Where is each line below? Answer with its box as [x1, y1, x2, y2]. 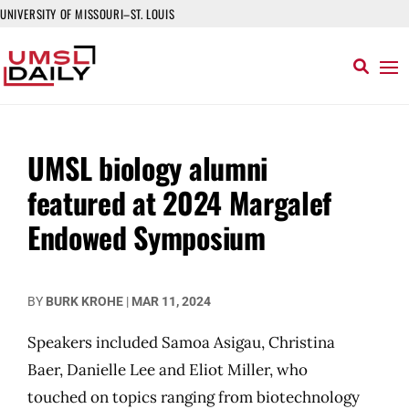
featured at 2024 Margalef [27, 181, 331, 224]
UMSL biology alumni [27, 146, 267, 189]
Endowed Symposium [27, 215, 266, 258]
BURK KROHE [46, 294, 123, 309]
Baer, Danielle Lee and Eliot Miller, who [27, 360, 308, 380]
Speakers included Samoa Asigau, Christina [27, 332, 335, 352]
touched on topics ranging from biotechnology [27, 387, 360, 407]
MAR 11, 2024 [131, 294, 211, 309]
